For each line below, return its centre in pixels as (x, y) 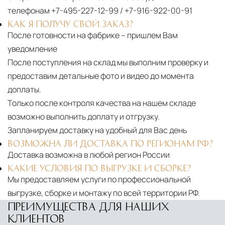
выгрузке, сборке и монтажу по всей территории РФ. (104, 193)
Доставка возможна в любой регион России (89, 154)
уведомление (32, 48)
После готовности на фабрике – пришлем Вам (93, 35)
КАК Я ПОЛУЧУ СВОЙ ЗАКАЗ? (70, 23)
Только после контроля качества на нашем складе (102, 103)
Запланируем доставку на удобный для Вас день (97, 130)
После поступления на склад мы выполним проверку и (108, 62)
